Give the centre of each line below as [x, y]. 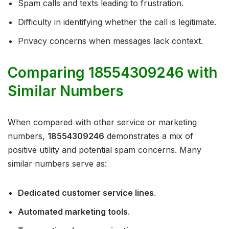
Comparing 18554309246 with [112, 73]
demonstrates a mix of [149, 136]
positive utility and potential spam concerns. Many [105, 150]
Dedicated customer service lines [86, 193]
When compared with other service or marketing [102, 122]
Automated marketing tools [73, 212]
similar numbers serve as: [57, 164]
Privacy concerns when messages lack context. [110, 41]
